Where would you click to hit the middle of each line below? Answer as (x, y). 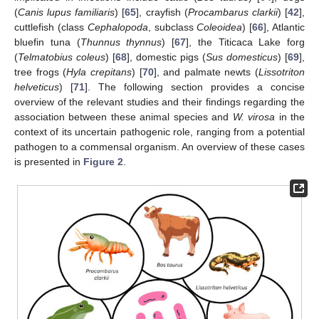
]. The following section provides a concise (195, 87)
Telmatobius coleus (62, 57)
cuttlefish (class (51, 27)
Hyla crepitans (99, 72)
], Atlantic (284, 27)
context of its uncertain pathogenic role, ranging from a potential (159, 132)
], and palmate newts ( (206, 72)
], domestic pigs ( (166, 57)
